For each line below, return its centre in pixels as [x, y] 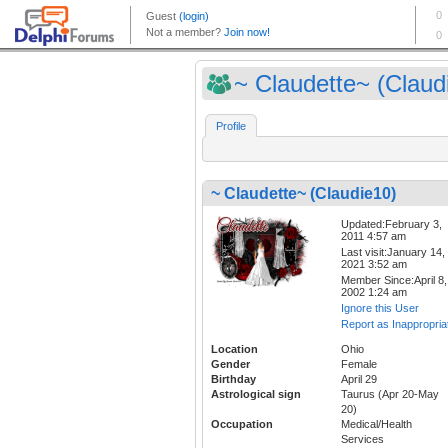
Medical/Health [376, 424]
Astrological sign [256, 394]
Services [362, 439]
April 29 [359, 379]
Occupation [242, 424]
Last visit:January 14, [393, 252]
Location [234, 349]
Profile [231, 126]
